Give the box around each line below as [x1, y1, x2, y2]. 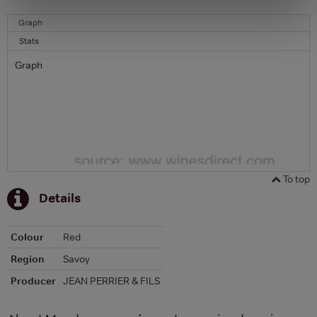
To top [281, 172, 310, 185]
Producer [11, 274, 56, 287]
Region [11, 252, 45, 265]
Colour [11, 230, 44, 243]
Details [39, 189, 81, 206]
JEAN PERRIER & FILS [63, 274, 160, 287]
